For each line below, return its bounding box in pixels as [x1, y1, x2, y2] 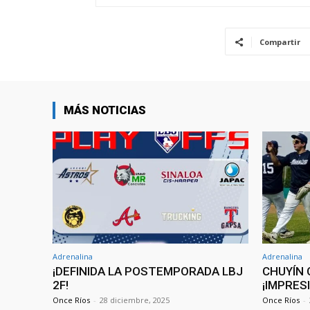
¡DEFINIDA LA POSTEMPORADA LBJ [53, 264, 243, 278]
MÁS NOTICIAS [64, 103, 146, 118]
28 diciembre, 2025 [100, 294, 170, 305]
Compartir [259, 37, 300, 48]
